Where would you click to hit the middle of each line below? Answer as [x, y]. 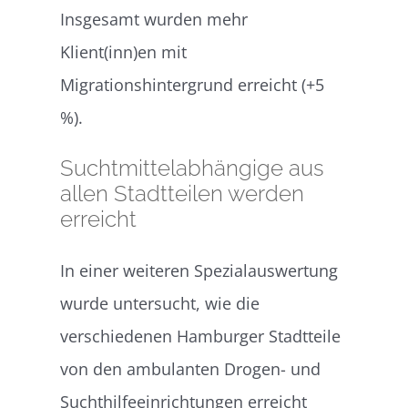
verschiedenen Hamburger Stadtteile [201, 336]
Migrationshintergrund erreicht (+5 [193, 84]
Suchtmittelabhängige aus [193, 168]
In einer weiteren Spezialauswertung [199, 270]
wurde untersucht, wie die [160, 303]
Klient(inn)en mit [124, 51]
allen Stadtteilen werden [183, 193]
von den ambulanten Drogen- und [191, 368]
